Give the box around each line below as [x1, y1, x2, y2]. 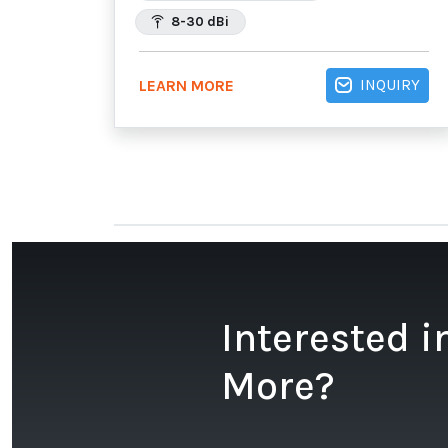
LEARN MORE [139, 77, 234, 96]
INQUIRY [360, 75, 420, 94]
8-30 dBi [168, 13, 229, 29]
